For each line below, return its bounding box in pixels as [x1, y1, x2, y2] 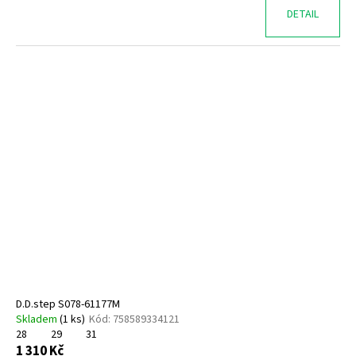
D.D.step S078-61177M [16, 296, 120, 313]
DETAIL [287, 6, 319, 22]
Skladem [16, 311, 60, 328]
